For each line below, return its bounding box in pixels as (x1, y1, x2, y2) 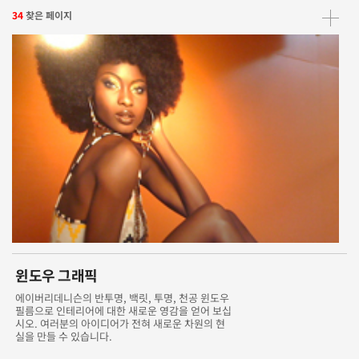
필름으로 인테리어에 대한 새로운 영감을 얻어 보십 (15, 302, 232, 318)
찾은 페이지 (26, 7, 72, 22)
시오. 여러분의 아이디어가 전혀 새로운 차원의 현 (15, 315, 226, 331)
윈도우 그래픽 (15, 264, 98, 285)
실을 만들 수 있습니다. (15, 328, 113, 344)
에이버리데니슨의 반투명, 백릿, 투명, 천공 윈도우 (15, 289, 230, 305)
